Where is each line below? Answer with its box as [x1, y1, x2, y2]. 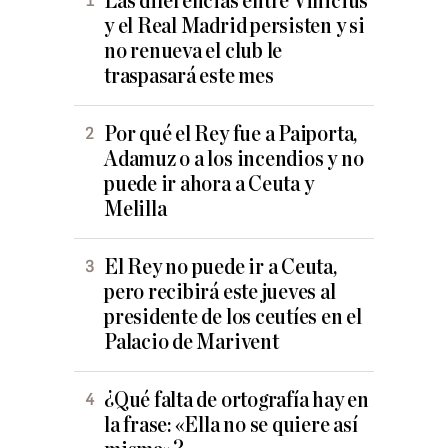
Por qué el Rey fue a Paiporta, [104, 123, 358, 147]
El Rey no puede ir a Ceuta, [104, 256, 337, 280]
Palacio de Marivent [104, 331, 279, 355]
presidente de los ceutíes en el [104, 306, 362, 330]
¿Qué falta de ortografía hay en [104, 389, 369, 413]
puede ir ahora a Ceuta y [104, 173, 314, 197]
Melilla [104, 198, 167, 222]
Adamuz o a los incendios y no [104, 148, 364, 172]
